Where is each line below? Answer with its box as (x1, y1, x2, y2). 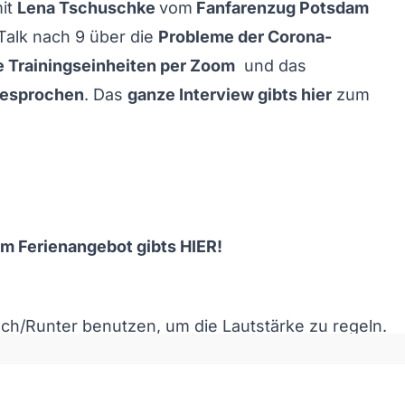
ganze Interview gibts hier (127, 85, 332, 104)
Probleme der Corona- (158, 27, 332, 46)
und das (235, 56, 306, 75)
